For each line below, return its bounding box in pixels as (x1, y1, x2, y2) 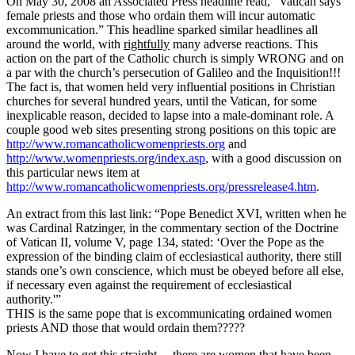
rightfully (124, 37, 170, 52)
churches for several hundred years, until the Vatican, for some (6, 94, 317, 109)
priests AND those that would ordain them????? (6, 321, 245, 335)
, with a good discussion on (205, 151, 342, 166)
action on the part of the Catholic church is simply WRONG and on (6, 52, 344, 66)
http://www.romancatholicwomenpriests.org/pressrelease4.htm (6, 180, 316, 194)
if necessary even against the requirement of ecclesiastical (6, 278, 292, 292)
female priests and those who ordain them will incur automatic (6, 9, 315, 23)
